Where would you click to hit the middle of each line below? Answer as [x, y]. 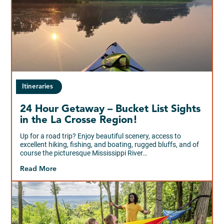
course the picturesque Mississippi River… [84, 153]
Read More [38, 169]
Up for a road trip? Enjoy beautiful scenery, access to [101, 136]
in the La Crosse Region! [79, 120]
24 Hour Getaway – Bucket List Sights [110, 109]
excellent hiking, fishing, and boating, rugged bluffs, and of [110, 144]
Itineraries [38, 86]
